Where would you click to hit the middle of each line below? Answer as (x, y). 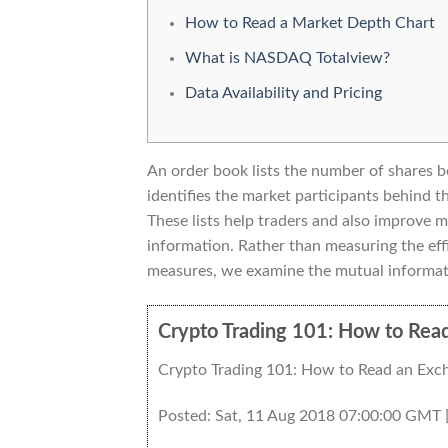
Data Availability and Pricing (283, 92)
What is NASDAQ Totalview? (287, 57)
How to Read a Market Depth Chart (309, 23)
